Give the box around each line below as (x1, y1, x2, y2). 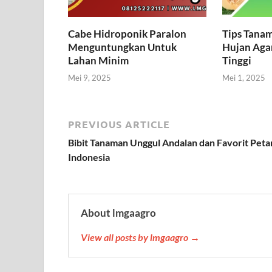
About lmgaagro (81, 206, 156, 220)
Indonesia (68, 151, 110, 163)
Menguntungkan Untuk (68, 40, 177, 53)
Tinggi (222, 53, 251, 67)
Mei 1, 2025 (222, 73, 265, 83)
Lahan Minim (68, 53, 129, 67)
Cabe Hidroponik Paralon (68, 27, 186, 40)
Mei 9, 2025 (68, 73, 111, 83)
